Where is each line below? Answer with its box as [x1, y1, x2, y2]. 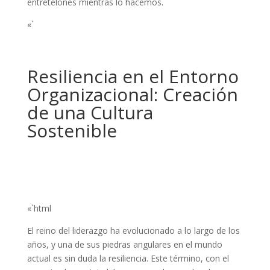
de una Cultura [27, 100, 153, 125]
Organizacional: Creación [27, 82, 238, 107]
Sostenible [27, 118, 117, 143]
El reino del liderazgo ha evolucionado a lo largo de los [27, 225, 240, 237]
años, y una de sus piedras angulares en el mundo [27, 239, 222, 251]
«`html [27, 202, 51, 215]
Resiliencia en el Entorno [27, 64, 239, 89]
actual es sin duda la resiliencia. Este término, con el [27, 253, 229, 265]
